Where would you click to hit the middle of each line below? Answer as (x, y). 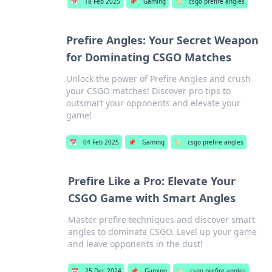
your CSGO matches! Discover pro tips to (148, 91)
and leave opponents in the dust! (136, 244)
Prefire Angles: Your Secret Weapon (162, 40)
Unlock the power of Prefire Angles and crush (158, 79)
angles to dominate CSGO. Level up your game (163, 232)
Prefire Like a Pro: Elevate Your (152, 181)
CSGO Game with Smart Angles (152, 198)
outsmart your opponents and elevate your (153, 103)
